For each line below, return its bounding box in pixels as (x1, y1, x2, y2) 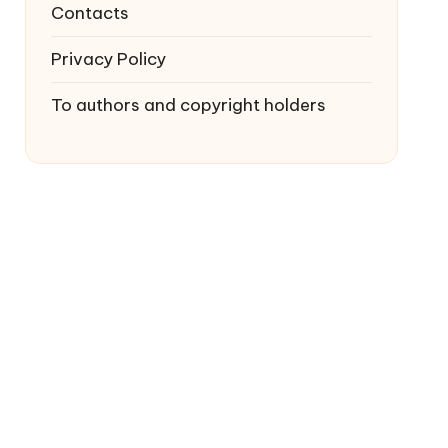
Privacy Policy (50, 48, 166, 70)
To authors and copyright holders (50, 94, 326, 116)
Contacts (50, 2, 129, 24)
